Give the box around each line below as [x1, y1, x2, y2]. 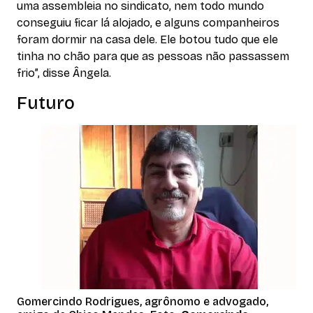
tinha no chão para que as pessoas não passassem [17, 49, 289, 63]
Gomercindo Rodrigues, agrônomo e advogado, [17, 294, 268, 308]
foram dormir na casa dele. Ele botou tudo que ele [17, 32, 278, 46]
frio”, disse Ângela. [17, 66, 111, 80]
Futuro [17, 92, 75, 114]
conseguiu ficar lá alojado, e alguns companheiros [17, 15, 279, 29]
